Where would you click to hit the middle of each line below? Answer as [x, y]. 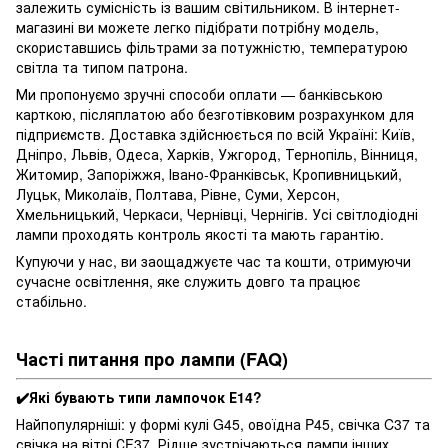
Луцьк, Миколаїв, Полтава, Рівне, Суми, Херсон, [178, 193]
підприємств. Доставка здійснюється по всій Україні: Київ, [215, 133]
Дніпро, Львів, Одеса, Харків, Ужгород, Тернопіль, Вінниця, [217, 153]
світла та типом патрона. [102, 66]
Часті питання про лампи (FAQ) [152, 358]
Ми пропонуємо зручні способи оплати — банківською [199, 93]
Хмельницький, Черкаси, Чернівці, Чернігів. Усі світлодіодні [217, 213]
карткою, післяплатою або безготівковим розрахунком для [215, 113]
